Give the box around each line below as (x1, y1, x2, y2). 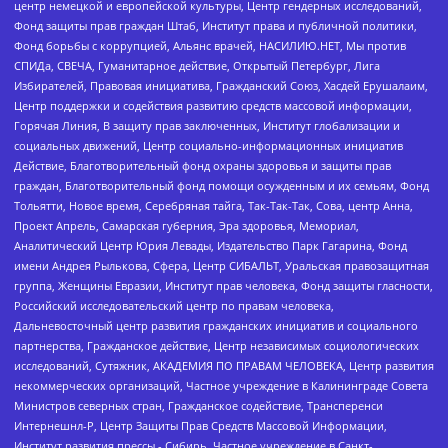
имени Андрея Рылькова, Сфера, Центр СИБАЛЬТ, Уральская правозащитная (14, 258, 429, 274)
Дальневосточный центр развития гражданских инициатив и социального (14, 318, 418, 334)
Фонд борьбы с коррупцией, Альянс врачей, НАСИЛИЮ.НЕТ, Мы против (14, 38, 406, 54)
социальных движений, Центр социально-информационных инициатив (14, 138, 403, 154)
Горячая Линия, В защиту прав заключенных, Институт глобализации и (14, 118, 400, 134)
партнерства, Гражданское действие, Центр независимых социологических (14, 338, 419, 354)
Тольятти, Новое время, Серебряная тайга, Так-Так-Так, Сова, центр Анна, (14, 198, 413, 214)
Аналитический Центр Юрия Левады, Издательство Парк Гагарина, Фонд (14, 238, 407, 254)
